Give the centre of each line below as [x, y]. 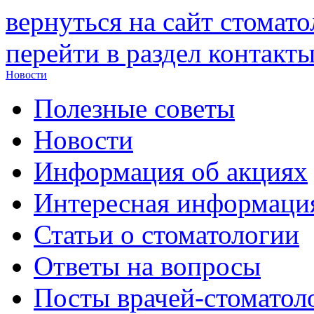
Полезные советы [134, 108]
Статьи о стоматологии [166, 234]
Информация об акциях [171, 171]
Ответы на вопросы [147, 266]
